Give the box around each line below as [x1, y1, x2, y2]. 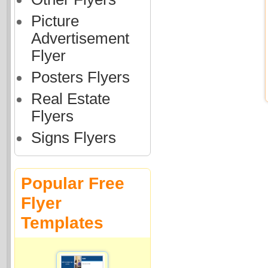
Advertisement [31, 30, 129, 47]
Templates [20, 213, 103, 232]
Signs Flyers [31, 129, 116, 146]
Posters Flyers [31, 69, 130, 86]
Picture [31, 13, 79, 29]
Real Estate [31, 90, 110, 107]
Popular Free [20, 173, 124, 193]
